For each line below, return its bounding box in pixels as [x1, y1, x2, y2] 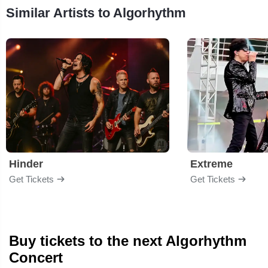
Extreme [190, 157, 233, 170]
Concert [9, 249, 63, 266]
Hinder [9, 157, 43, 170]
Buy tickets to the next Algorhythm [9, 232, 246, 249]
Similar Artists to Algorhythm [6, 5, 186, 20]
